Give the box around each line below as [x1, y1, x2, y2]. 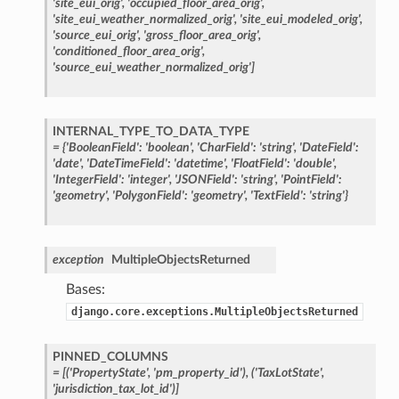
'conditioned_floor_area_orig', [52, 44, 205, 58]
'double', [292, 156, 337, 170]
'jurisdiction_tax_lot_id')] [52, 381, 179, 395]
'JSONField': [174, 172, 238, 186]
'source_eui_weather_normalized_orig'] [52, 60, 255, 74]
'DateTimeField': [85, 156, 171, 170]
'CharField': [196, 140, 256, 154]
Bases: [65, 281, 105, 297]
